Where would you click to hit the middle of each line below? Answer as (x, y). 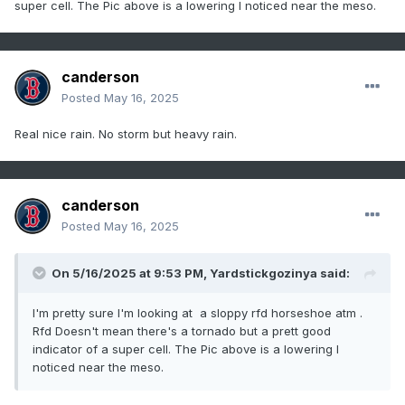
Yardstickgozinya (264, 273)
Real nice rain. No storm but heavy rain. (127, 134)
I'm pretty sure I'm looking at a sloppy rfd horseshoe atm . (198, 313)
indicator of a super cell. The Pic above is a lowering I (186, 349)
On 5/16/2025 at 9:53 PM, (131, 273)
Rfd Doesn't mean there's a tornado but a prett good (182, 331)
